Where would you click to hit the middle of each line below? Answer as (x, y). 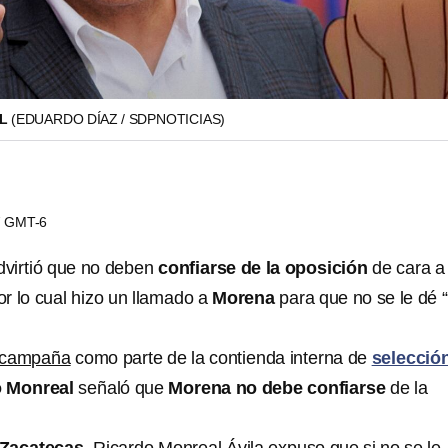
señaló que (121, 388)
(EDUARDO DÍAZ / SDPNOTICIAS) (118, 119)
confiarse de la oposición (263, 268)
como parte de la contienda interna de (221, 358)
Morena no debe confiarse (277, 388)
